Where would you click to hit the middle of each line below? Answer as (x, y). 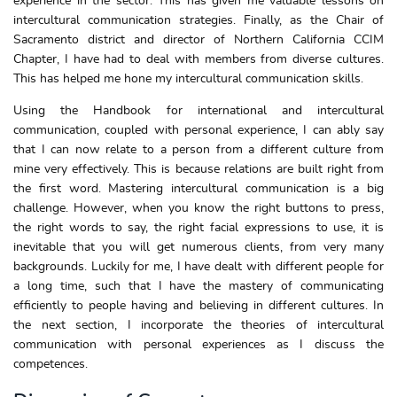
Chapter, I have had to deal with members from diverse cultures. (198, 59)
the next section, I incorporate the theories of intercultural (198, 325)
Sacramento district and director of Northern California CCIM (198, 39)
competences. (51, 364)
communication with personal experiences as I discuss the (198, 344)
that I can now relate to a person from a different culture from (198, 149)
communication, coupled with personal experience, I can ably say (198, 130)
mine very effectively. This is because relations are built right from (198, 169)
